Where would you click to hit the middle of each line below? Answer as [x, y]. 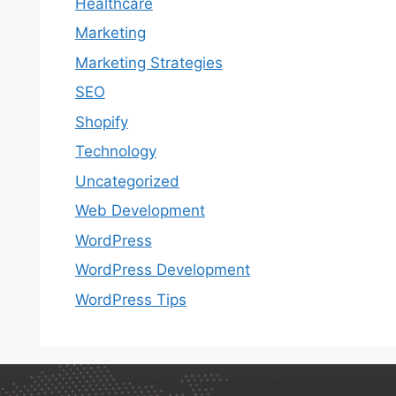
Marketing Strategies [148, 62]
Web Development [140, 210]
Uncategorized [127, 181]
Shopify [101, 122]
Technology [115, 151]
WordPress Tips [130, 299]
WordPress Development [162, 270]
